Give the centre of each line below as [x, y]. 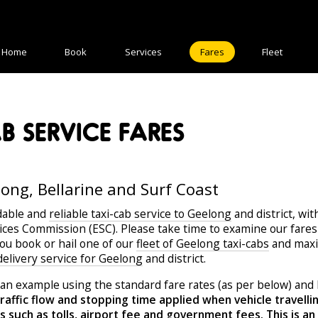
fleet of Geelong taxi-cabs [202, 244]
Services [143, 52]
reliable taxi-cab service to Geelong [140, 214]
